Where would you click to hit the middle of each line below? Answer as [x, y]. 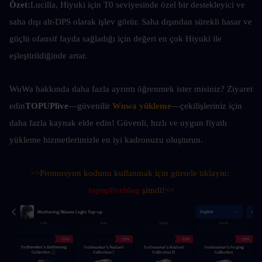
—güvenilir [90, 106]
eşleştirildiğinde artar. [48, 56]
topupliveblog [114, 190]
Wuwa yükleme [142, 106]
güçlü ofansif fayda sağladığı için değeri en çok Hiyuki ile [116, 39]
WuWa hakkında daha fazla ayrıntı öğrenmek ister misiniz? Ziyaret [131, 89]
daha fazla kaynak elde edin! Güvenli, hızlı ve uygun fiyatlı [118, 123]
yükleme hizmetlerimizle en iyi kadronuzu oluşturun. [106, 140]
